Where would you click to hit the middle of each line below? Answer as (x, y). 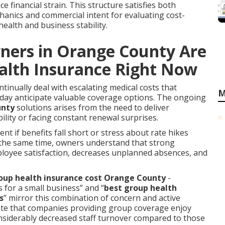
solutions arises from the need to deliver (92, 107)
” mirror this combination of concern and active (92, 198)
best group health (140, 188)
